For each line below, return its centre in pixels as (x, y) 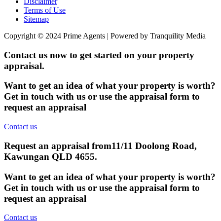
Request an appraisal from (58, 146)
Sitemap (36, 19)
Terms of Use (45, 10)
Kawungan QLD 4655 (49, 156)
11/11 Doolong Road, (154, 146)
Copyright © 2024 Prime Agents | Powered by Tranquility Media (105, 36)
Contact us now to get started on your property (99, 55)
